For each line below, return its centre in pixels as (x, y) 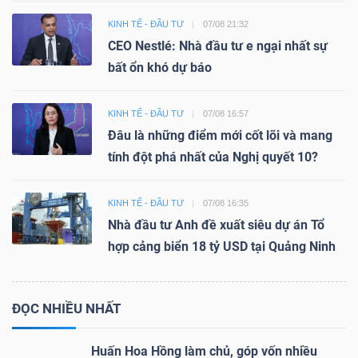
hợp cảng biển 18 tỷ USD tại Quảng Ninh (222, 246)
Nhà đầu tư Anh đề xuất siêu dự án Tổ (216, 225)
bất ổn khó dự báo (160, 67)
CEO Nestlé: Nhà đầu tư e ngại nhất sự (218, 46)
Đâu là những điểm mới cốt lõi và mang (220, 135)
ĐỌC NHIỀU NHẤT (67, 308)
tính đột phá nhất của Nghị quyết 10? (213, 157)
